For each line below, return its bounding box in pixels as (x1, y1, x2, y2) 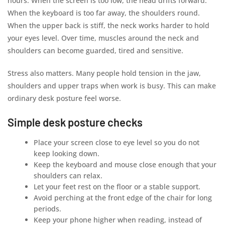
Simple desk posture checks (8, 116, 143, 129)
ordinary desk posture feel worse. (8, 93, 121, 103)
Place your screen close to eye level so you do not (34, 138, 200, 147)
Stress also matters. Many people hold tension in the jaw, (8, 68, 201, 78)
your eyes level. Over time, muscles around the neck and (8, 33, 199, 43)
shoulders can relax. (34, 171, 103, 180)
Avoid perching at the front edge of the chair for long (34, 193, 212, 202)
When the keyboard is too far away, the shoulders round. (8, 8, 200, 18)
